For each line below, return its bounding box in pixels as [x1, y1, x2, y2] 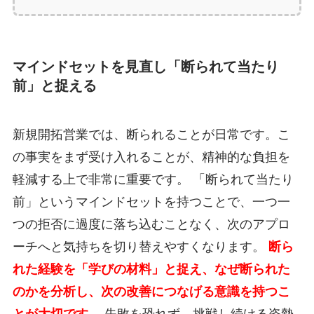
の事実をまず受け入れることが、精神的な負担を [12, 149, 290, 164]
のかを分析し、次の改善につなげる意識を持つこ [12, 284, 290, 299]
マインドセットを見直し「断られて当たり [12, 59, 279, 75]
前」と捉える [12, 78, 97, 94]
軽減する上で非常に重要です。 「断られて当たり [12, 172, 294, 186]
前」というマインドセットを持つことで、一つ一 [12, 194, 290, 209]
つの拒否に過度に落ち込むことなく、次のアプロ [12, 217, 290, 231]
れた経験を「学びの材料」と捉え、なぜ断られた [12, 261, 290, 276]
